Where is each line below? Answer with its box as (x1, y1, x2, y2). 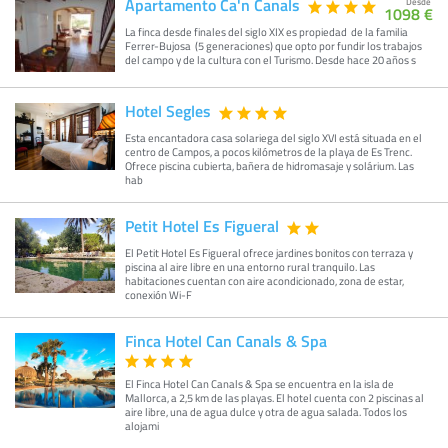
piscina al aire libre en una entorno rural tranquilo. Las (125, 259, 375, 274)
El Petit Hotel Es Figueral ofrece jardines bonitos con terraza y (125, 245, 413, 260)
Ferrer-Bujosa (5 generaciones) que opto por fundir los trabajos (125, 38, 422, 53)
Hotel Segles (125, 99, 211, 122)
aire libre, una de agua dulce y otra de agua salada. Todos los (125, 404, 407, 419)
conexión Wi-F (125, 287, 192, 302)
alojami (125, 418, 159, 433)
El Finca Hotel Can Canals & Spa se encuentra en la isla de (125, 376, 394, 391)
